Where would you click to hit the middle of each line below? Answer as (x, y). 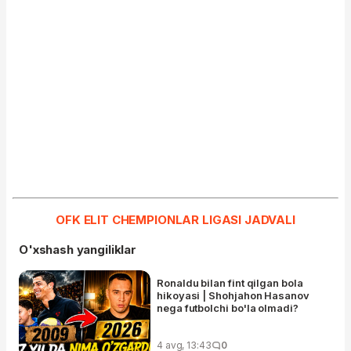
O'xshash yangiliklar (78, 250)
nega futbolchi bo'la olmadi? (228, 308)
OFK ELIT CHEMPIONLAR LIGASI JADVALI (175, 220)
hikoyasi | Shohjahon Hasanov (233, 296)
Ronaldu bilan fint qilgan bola (230, 283)
